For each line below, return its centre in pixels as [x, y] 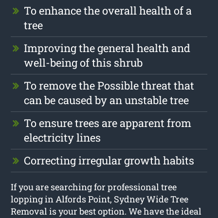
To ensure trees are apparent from [108, 123]
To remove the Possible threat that [109, 85]
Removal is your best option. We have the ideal [106, 211]
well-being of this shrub [83, 62]
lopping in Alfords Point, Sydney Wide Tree [100, 199]
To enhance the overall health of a [108, 10]
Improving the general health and [107, 48]
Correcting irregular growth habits [109, 160]
